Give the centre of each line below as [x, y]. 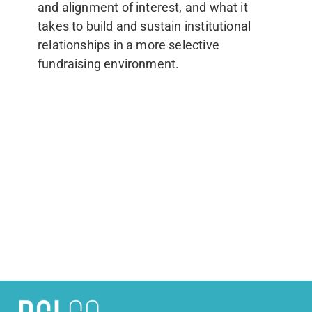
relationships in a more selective [128, 45]
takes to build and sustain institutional [145, 26]
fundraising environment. [109, 63]
